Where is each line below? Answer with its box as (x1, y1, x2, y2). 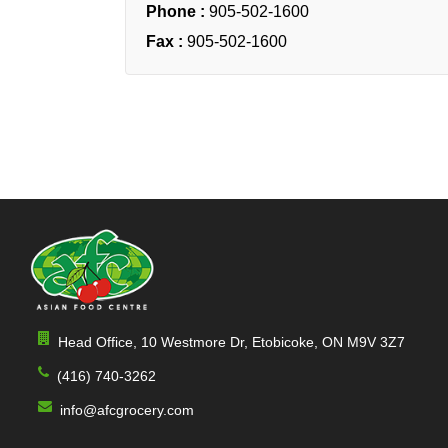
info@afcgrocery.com (60, 402, 194, 419)
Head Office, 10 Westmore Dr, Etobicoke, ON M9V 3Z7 (58, 334, 405, 351)
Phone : (146, 2, 209, 20)
